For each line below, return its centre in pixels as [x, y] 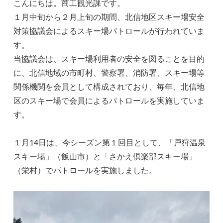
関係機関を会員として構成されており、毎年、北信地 [109, 87]
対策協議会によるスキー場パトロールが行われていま [109, 31]
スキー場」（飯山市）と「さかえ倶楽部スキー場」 [105, 156]
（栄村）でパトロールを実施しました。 [85, 170]
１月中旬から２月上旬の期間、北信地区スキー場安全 [109, 17]
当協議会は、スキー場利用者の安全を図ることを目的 [109, 59]
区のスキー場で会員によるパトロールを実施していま [109, 101]
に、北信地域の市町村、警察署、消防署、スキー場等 [109, 73]
